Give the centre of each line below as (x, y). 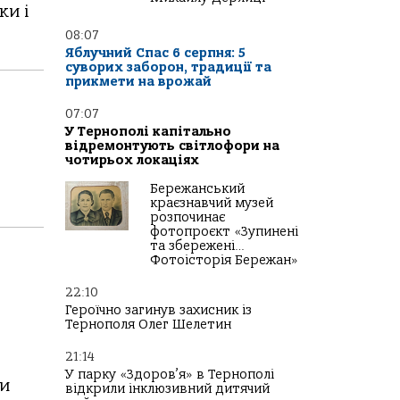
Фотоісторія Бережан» (224, 261)
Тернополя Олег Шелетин (148, 325)
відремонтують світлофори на (172, 146)
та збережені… (197, 246)
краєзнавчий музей (212, 204)
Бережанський (197, 189)
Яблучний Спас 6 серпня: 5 (155, 54)
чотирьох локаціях (132, 161)
